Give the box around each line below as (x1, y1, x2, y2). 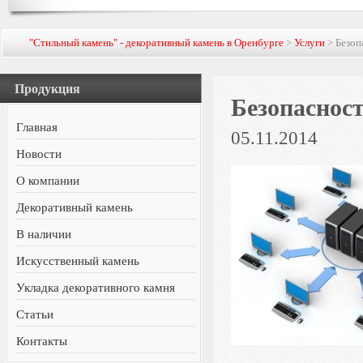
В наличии (16, 228, 72, 241)
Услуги (294, 36, 326, 49)
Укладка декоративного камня (16, 281, 176, 294)
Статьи (16, 308, 54, 321)
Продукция (15, 82, 80, 96)
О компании (16, 174, 80, 187)
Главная (16, 121, 58, 134)
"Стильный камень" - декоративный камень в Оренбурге (29, 36, 284, 49)
